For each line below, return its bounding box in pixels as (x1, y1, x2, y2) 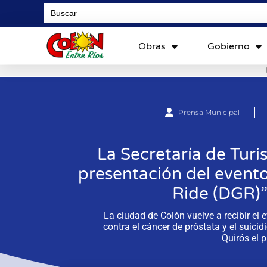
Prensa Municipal (178, 107, 240, 117)
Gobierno (207, 40, 250, 52)
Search (42, 1, 70, 11)
